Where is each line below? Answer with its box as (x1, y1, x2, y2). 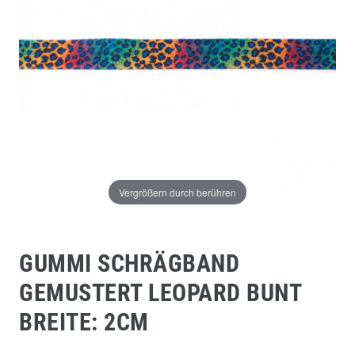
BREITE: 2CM (19, 307, 149, 336)
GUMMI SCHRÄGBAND (19, 249, 239, 277)
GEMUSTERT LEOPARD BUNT (19, 278, 301, 307)
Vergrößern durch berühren (119, 185, 236, 199)
